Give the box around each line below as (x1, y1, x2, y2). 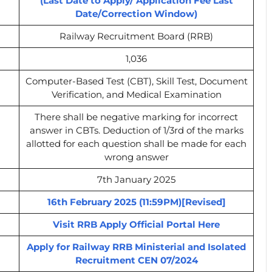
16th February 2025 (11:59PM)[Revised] (47, 195, 226, 208)
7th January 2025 (97, 173, 175, 185)
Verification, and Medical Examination (51, 88, 222, 100)
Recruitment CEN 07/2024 (75, 254, 198, 266)
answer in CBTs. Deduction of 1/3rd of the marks (29, 124, 243, 136)
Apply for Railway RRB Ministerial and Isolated (27, 240, 246, 253)
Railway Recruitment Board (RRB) (59, 30, 213, 42)
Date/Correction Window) (75, 7, 197, 19)
